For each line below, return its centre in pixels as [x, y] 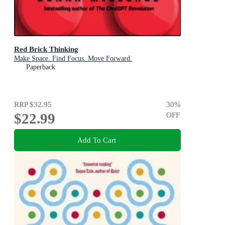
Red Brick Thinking [46, 49]
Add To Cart [96, 140]
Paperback [41, 67]
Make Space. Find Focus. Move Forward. [73, 59]
